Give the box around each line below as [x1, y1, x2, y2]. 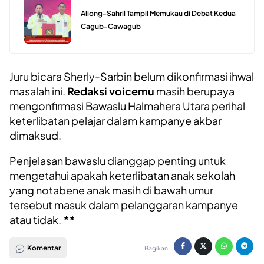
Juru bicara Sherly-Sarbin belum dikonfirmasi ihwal [9, 69, 254, 83]
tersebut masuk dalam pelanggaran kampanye [9, 197, 238, 212]
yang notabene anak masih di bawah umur [9, 183, 213, 197]
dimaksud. [9, 128, 61, 142]
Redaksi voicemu [67, 84, 154, 98]
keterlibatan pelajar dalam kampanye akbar [9, 113, 222, 127]
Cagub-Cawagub [81, 22, 141, 31]
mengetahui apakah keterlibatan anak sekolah [9, 168, 235, 182]
